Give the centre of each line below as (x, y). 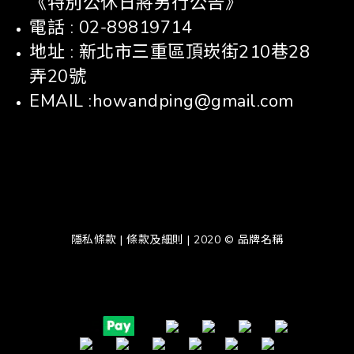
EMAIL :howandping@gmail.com (162, 101)
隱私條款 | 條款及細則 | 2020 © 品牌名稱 (177, 240)
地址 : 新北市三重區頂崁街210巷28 (169, 52)
